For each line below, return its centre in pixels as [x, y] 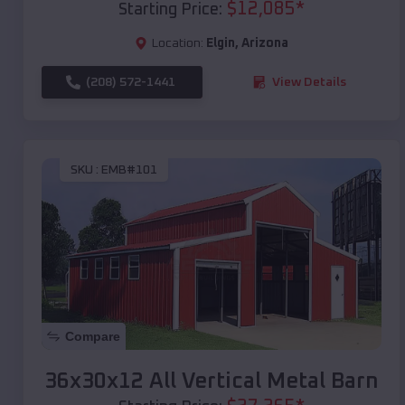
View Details [309, 82]
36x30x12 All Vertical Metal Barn [212, 381]
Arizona [265, 43]
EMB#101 [129, 170]
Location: [178, 43]
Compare [93, 336]
